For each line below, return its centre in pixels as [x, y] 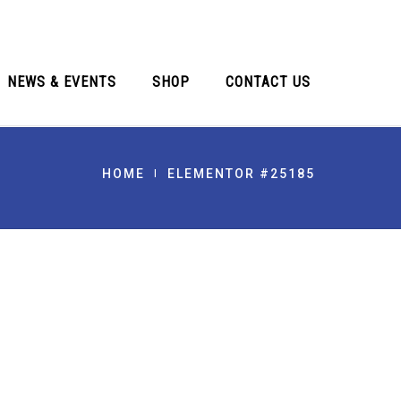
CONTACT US [268, 82]
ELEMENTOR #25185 [242, 174]
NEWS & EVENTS [62, 82]
